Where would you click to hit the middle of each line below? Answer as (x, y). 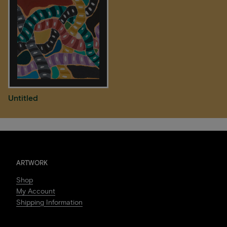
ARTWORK (32, 163)
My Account (36, 192)
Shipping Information (49, 203)
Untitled (23, 98)
